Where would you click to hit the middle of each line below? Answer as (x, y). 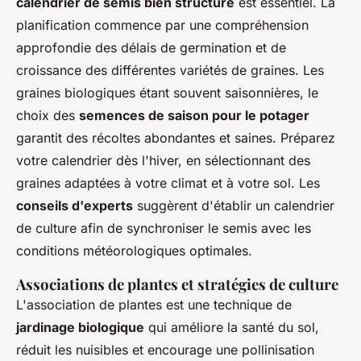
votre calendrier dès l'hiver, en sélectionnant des (163, 161)
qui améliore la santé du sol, (232, 328)
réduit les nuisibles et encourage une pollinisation (165, 350)
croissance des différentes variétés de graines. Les (170, 71)
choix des (48, 116)
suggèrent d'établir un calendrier (234, 206)
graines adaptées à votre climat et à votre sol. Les (168, 183)
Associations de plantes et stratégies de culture (177, 284)
